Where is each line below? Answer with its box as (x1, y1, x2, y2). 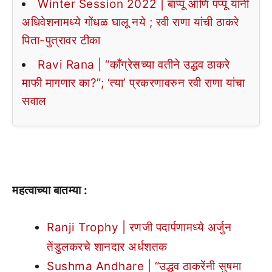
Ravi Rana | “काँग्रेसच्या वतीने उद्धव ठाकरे (38, 57, 230, 72)
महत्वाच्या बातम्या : (12, 183, 88, 197)
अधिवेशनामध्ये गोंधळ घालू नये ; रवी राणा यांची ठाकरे (22, 15, 239, 29)
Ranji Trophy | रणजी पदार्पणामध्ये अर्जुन (47, 220, 231, 234)
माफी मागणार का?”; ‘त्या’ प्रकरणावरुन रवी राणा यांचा (22, 75, 245, 90)
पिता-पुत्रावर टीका (22, 33, 101, 47)
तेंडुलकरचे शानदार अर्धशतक (47, 239, 168, 254)
